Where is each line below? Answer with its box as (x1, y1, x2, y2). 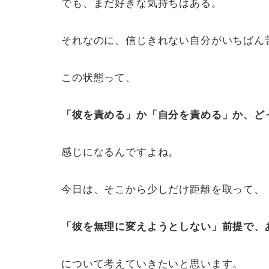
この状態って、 (61, 71, 136, 83)
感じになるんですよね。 (61, 146, 180, 158)
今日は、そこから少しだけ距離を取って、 (61, 183, 265, 195)
